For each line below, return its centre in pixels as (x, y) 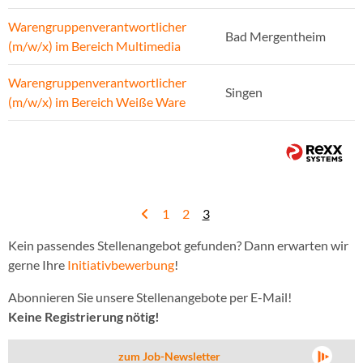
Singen (244, 92)
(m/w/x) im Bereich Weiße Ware (97, 102)
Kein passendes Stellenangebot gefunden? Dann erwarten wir (178, 246)
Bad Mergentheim (275, 36)
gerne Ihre (38, 265)
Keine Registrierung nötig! (84, 317)
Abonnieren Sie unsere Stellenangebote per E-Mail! (150, 297)
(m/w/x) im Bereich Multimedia (94, 46)
